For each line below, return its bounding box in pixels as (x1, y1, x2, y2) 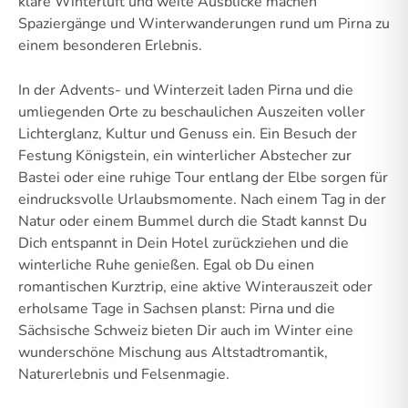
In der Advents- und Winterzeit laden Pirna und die (18, 79, 353, 100)
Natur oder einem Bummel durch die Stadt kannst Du (18, 210, 367, 231)
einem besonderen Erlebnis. (18, 35, 202, 56)
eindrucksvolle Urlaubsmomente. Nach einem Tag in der (18, 189, 386, 209)
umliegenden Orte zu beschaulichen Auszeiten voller (18, 101, 365, 122)
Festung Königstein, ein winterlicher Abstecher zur (18, 145, 352, 166)
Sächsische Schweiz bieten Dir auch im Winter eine (18, 320, 353, 341)
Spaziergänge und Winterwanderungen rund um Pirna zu (18, 13, 390, 34)
